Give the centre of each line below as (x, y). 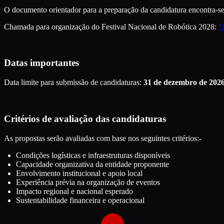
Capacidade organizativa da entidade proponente (92, 164)
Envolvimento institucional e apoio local (79, 173)
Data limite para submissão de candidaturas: (73, 82)
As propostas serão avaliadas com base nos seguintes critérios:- (103, 138)
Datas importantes (41, 63)
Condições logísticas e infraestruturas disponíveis (93, 155)
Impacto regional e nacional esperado (74, 191)
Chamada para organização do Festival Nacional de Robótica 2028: (111, 26)
